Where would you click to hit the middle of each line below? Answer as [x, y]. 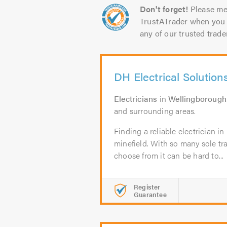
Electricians [136, 99]
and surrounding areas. [155, 111]
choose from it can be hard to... [169, 155]
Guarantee [150, 194]
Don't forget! [164, 9]
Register [147, 187]
